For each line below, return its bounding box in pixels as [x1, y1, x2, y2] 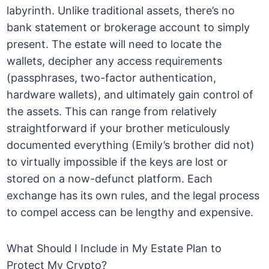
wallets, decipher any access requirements [7, 55, 223, 68]
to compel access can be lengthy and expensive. [7, 206, 254, 219]
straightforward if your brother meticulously [7, 122, 231, 135]
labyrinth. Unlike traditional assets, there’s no [7, 4, 235, 17]
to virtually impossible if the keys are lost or [7, 156, 228, 169]
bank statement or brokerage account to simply [7, 21, 250, 34]
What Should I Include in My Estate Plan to [7, 242, 222, 255]
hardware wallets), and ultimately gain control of [7, 88, 254, 101]
